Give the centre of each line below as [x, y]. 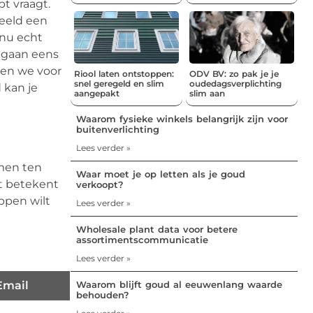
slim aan [207, 93]
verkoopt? [100, 184]
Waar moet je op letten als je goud [161, 174]
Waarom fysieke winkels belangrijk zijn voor [182, 118]
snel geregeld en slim [119, 83]
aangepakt [97, 93]
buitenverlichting [118, 129]
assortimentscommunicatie [142, 239]
